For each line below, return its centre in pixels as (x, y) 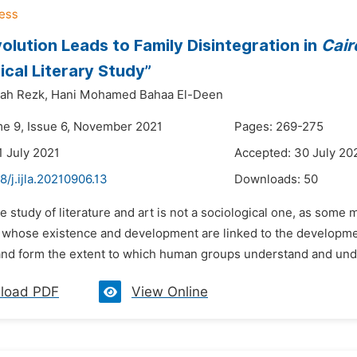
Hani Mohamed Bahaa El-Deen (137, 95)
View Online (170, 292)
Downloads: (269, 179)
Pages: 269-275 (279, 127)
